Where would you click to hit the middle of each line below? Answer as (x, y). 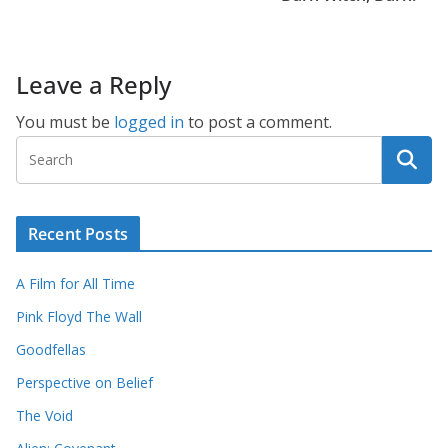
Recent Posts (78, 233)
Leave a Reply (93, 84)
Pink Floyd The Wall (79, 316)
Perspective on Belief (84, 382)
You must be (65, 121)
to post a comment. (258, 121)
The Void (44, 415)
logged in (149, 121)
